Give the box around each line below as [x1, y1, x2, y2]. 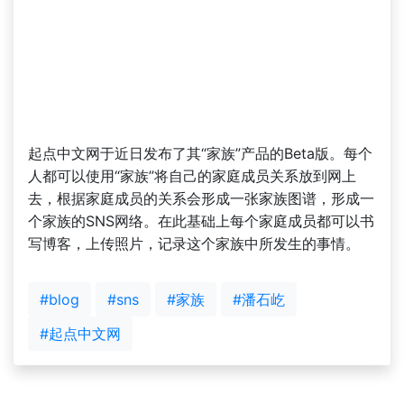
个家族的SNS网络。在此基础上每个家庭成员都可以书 [28, 211, 374, 230]
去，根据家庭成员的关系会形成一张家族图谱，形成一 [28, 188, 374, 207]
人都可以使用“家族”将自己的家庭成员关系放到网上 [28, 166, 356, 185]
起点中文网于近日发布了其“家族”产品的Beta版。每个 [28, 143, 372, 162]
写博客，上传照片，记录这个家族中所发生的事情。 [28, 234, 360, 252]
